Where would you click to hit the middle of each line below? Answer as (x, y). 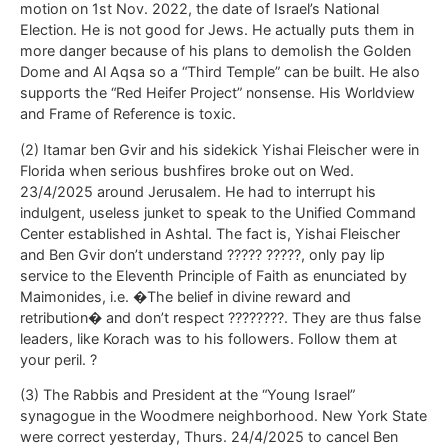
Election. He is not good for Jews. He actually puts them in (217, 30)
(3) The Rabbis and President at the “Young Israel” (187, 395)
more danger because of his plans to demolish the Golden (215, 51)
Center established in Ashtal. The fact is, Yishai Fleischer (210, 233)
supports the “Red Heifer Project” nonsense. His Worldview (217, 93)
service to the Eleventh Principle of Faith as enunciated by (213, 275)
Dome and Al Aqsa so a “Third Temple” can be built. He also (220, 72)
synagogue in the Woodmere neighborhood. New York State (223, 416)
